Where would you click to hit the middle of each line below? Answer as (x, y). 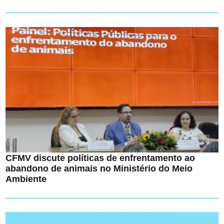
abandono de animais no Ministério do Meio (99, 168)
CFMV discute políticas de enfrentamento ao (100, 157)
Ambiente (26, 178)
